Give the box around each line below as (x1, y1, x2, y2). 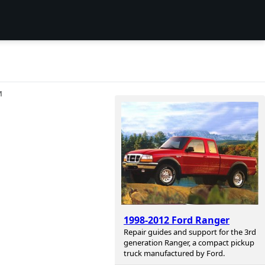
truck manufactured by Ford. (124, 248, 225, 259)
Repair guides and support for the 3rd (124, 227, 256, 238)
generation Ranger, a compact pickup (124, 237, 254, 248)
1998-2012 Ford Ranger (124, 214, 230, 227)
